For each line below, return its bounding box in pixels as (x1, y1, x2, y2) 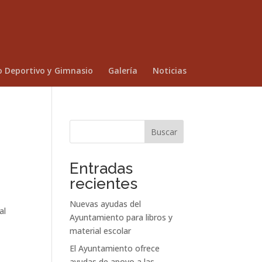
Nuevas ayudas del (70, 198, 142, 209)
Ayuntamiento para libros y (70, 212, 173, 223)
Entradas (70, 160, 133, 177)
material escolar (70, 225, 132, 236)
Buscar (150, 126, 177, 137)
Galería (108, 65, 137, 76)
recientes (70, 175, 138, 192)
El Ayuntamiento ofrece (70, 243, 160, 254)
